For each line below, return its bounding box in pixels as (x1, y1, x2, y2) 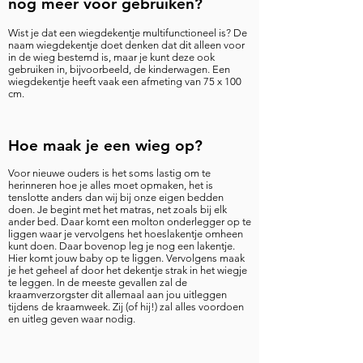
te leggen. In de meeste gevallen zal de (8, 276, 187, 288)
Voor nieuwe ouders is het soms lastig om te (8, 167, 211, 179)
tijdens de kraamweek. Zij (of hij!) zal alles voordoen (8, 301, 244, 313)
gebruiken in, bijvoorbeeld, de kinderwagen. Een (8, 63, 230, 75)
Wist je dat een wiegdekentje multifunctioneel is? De (8, 27, 247, 39)
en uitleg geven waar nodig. (8, 313, 135, 325)
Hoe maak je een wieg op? (8, 136, 203, 155)
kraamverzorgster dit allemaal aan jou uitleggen (8, 288, 227, 301)
